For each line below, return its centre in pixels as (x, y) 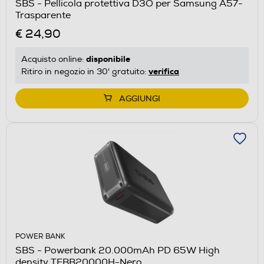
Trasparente (43, 15)
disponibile (108, 59)
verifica (164, 71)
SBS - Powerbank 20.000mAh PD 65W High (118, 250)
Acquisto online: (54, 59)
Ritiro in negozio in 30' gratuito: (85, 71)
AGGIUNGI (140, 98)
